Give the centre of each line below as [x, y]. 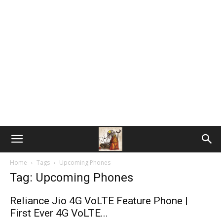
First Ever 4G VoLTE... [59, 213]
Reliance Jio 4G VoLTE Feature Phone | [99, 201]
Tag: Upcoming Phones [72, 178]
